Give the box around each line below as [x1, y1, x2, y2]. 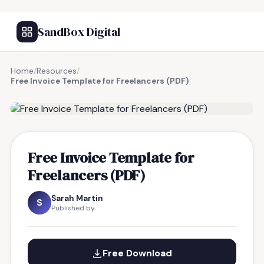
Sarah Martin [51, 193, 103, 203]
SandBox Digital [38, 24, 120, 40]
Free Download [103, 247, 172, 259]
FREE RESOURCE [38, 90, 100, 99]
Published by [51, 203, 95, 213]
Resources [37, 66, 77, 76]
